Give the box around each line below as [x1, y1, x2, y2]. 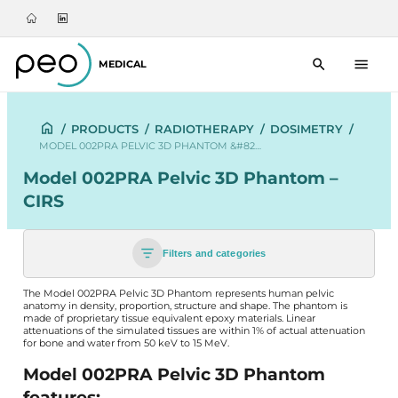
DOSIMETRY [270, 122, 343, 137]
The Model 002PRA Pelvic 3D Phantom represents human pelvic [22, 287, 334, 299]
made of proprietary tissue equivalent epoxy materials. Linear [22, 312, 315, 324]
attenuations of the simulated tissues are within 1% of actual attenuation [22, 324, 365, 337]
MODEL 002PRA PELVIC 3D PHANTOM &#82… [38, 139, 261, 153]
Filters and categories [162, 248, 267, 259]
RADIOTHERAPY [155, 122, 254, 137]
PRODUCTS [71, 122, 139, 137]
